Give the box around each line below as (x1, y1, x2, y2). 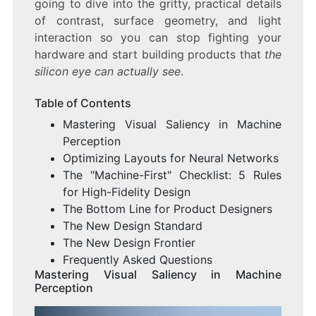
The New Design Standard (62, 219, 202, 233)
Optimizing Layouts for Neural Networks (62, 151, 279, 166)
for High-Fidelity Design (62, 185, 190, 200)
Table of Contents (34, 96, 131, 111)
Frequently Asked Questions (62, 253, 212, 267)
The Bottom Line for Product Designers (62, 202, 272, 217)
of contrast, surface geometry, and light (34, 13, 282, 28)
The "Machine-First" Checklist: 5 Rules (62, 168, 282, 183)
